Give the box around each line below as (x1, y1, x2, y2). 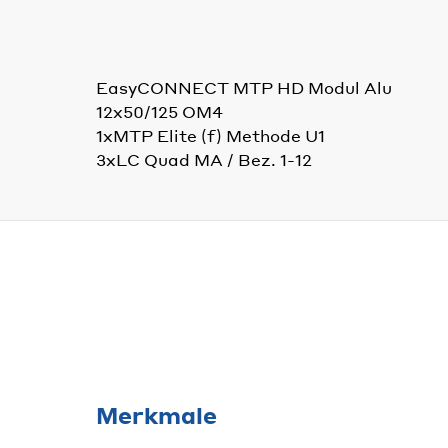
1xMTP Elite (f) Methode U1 (96, 124, 325, 146)
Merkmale (96, 400, 217, 429)
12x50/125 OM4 (96, 100, 223, 122)
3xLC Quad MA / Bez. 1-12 (96, 148, 312, 170)
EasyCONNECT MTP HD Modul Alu (96, 76, 392, 98)
